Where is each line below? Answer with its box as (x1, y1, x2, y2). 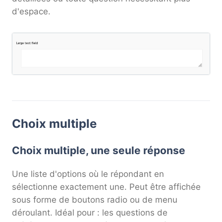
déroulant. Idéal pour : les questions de (12, 207, 167, 218)
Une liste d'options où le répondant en (12, 168, 164, 179)
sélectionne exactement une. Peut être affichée (12, 181, 201, 192)
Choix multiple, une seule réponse (12, 144, 185, 157)
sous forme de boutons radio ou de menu (12, 194, 177, 205)
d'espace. (12, 6, 51, 17)
